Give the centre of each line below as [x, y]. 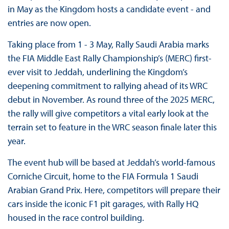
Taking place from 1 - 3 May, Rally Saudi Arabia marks [108, 44]
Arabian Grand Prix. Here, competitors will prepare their [114, 190]
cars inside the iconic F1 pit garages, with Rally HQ [103, 203]
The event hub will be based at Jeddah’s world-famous [111, 162]
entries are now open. [49, 22]
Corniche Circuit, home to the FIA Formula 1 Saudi [103, 176]
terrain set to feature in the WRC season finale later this [112, 127]
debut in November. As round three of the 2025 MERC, [111, 99]
